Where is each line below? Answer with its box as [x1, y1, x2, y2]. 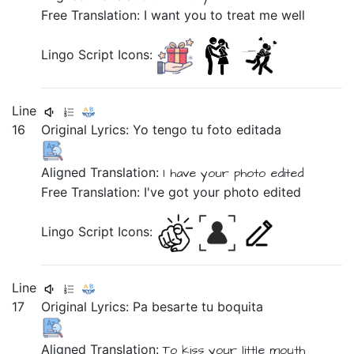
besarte [152, 299, 202, 314]
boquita [217, 299, 264, 314]
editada [236, 122, 282, 137]
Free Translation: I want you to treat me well [41, 7, 306, 23]
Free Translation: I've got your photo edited [41, 184, 302, 200]
